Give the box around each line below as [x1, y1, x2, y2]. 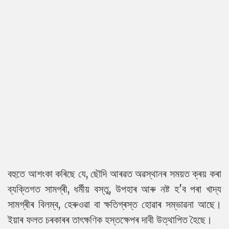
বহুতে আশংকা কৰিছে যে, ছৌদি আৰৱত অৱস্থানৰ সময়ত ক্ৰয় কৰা [8, 167, 221, 180]
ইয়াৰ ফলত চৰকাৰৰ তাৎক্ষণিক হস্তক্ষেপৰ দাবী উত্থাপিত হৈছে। [8, 213, 212, 226]
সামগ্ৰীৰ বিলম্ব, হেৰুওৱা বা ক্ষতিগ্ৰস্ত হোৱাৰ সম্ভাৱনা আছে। [8, 197, 221, 211]
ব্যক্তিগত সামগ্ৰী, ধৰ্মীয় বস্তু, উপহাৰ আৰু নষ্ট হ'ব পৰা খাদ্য [8, 182, 221, 195]
